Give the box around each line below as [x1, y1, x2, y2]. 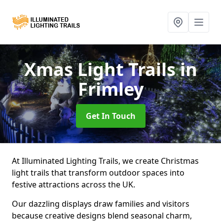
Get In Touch [85, 110, 136, 121]
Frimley [77, 77, 144, 101]
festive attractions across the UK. [12, 179, 135, 190]
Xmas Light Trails [24, 57, 180, 81]
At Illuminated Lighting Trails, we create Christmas [12, 155, 199, 166]
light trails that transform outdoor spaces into [12, 167, 184, 178]
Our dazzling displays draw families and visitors [12, 198, 189, 209]
